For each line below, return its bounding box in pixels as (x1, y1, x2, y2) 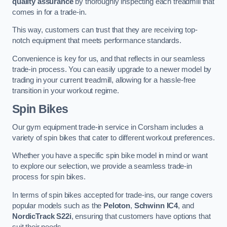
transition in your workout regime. (12, 86, 120, 95)
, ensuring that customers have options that (71, 212, 211, 220)
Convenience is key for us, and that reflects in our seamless (12, 54, 206, 63)
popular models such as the (12, 201, 104, 210)
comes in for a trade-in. (12, 8, 87, 16)
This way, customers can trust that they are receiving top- (12, 26, 198, 34)
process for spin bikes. (12, 173, 86, 181)
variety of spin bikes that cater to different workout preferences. (12, 133, 215, 142)
